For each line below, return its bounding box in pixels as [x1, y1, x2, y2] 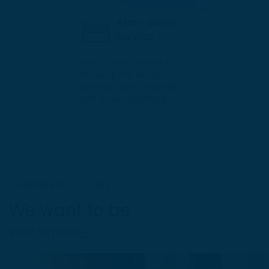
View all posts [9, 223, 80, 241]
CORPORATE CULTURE [9, 177, 110, 193]
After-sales [115, 13, 175, 31]
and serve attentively [79, 91, 168, 106]
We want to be [9, 197, 130, 225]
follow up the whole [79, 67, 160, 82]
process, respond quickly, [79, 79, 183, 94]
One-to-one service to [79, 55, 174, 70]
